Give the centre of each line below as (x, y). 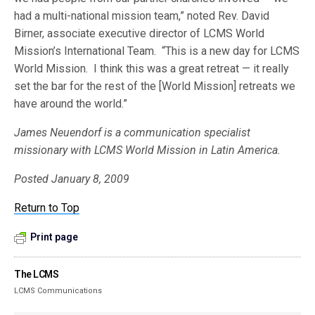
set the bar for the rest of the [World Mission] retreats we (155, 86)
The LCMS (37, 274)
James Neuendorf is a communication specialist (133, 133)
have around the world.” (71, 104)
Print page (54, 237)
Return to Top (47, 208)
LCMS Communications (58, 291)
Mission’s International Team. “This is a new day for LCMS (157, 51)
